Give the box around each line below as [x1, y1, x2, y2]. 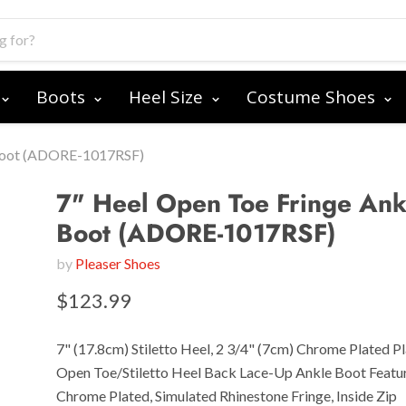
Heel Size [129, 84, 208, 109]
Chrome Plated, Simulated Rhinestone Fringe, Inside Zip [56, 387, 398, 404]
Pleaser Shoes [75, 255, 161, 272]
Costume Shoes [246, 84, 380, 109]
